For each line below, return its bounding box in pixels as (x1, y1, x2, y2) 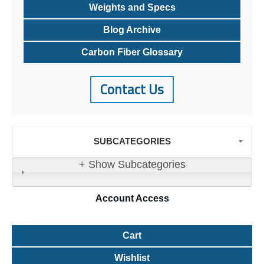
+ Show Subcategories (78, 159, 186, 171)
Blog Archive (103, 25, 161, 35)
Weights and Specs (88, 2, 176, 13)
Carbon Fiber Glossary (81, 47, 183, 58)
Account (95, 193, 134, 204)
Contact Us (100, 79, 164, 100)
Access (133, 193, 169, 204)
